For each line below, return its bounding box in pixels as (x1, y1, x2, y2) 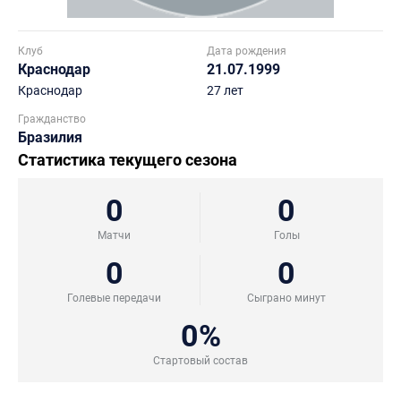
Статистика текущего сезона (18, 150, 237, 169)
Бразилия (18, 129, 82, 146)
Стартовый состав (153, 354, 248, 367)
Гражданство (18, 113, 86, 125)
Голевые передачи (67, 292, 161, 304)
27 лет (207, 83, 243, 98)
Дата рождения (207, 45, 286, 57)
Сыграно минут (247, 292, 326, 304)
